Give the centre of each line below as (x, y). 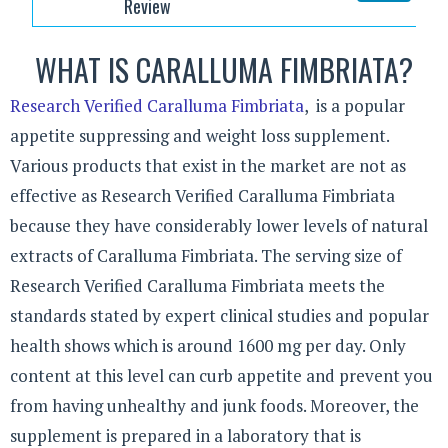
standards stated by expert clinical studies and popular (219, 316)
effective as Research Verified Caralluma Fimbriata (202, 196)
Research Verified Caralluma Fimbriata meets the (197, 286)
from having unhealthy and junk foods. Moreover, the (214, 406)
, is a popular (354, 106)
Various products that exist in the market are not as (208, 166)
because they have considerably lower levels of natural (219, 226)
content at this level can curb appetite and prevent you (221, 376)
